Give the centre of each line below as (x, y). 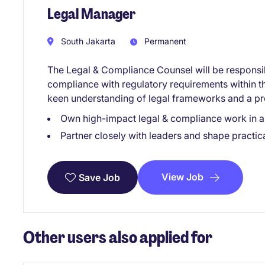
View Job (182, 177)
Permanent (164, 41)
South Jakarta (87, 41)
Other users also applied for (118, 237)
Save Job (99, 177)
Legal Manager (91, 14)
